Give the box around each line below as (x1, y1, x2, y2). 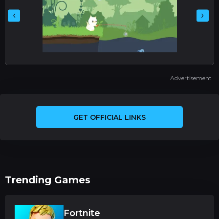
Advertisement (170, 74, 212, 82)
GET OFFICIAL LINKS (73, 112, 146, 122)
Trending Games (5, 174, 90, 186)
